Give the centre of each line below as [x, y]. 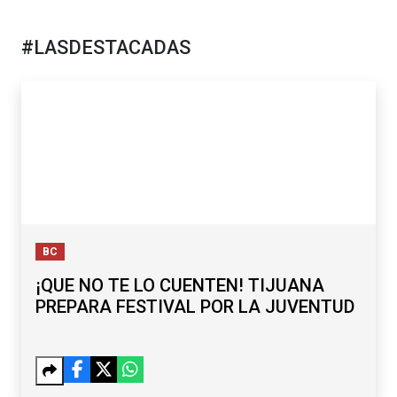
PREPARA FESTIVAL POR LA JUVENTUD [195, 307]
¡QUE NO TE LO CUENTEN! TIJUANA [180, 286]
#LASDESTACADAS [106, 47]
